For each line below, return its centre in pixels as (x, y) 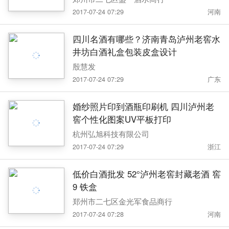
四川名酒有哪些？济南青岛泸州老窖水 (146, 39)
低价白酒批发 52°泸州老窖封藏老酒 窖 (100, 174)
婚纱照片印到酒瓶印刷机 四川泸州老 (121, 106)
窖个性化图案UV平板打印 (122, 119)
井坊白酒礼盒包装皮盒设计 (124, 51)
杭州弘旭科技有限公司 (111, 134)
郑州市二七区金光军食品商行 (122, 201)
